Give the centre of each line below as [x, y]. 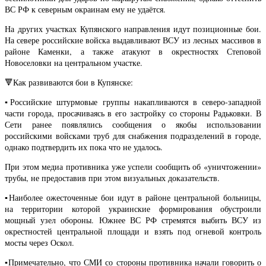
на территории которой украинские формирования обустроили [133, 209]
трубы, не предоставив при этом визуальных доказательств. [112, 178]
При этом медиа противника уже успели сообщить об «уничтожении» [133, 167]
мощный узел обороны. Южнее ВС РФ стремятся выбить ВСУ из [133, 220]
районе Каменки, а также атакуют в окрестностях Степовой [133, 52]
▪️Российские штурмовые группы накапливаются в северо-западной [133, 102]
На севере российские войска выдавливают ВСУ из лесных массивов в [133, 40]
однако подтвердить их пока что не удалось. [84, 147]
